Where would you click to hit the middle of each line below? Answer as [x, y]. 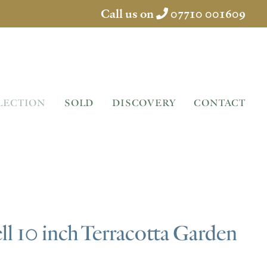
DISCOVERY [144, 103]
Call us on [128, 14]
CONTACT [220, 103]
